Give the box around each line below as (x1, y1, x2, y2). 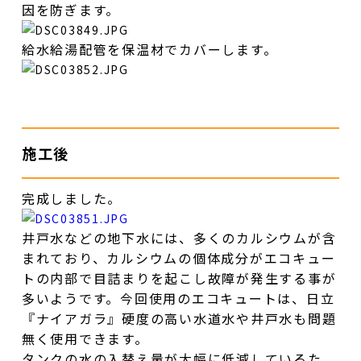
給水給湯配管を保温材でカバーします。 (21, 39, 278, 59)
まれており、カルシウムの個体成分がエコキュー (21, 247, 336, 268)
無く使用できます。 (21, 328, 149, 348)
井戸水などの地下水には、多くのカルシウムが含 (21, 227, 337, 247)
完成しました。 (21, 188, 122, 208)
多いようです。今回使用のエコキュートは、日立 (21, 288, 335, 308)
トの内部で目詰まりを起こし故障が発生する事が (21, 268, 337, 288)
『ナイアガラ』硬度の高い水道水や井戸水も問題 (21, 308, 337, 328)
